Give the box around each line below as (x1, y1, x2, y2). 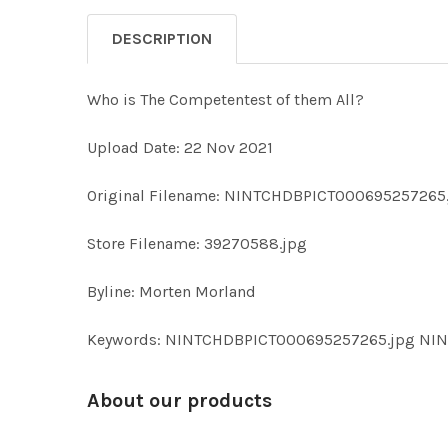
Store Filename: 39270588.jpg (87, 234, 307, 253)
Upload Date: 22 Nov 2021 (87, 138, 273, 157)
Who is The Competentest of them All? (87, 90, 364, 109)
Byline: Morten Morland (87, 282, 256, 301)
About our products (87, 389, 272, 412)
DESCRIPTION (112, 29, 212, 48)
